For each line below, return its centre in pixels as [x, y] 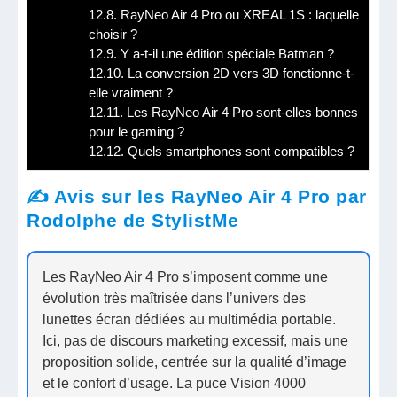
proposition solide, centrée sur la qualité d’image [195, 362]
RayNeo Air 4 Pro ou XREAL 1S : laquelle [238, 15]
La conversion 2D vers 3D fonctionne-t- [240, 74]
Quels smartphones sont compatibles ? [240, 152]
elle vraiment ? [131, 93]
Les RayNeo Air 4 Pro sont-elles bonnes [241, 113]
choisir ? [113, 35]
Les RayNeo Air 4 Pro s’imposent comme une [186, 276]
